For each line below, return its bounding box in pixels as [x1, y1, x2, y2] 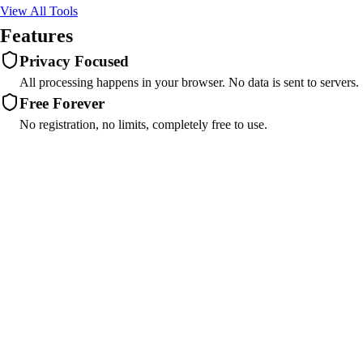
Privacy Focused [19, 53, 129, 70]
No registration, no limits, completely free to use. [19, 117, 267, 131]
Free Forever [19, 95, 105, 112]
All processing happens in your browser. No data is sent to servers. [19, 75, 359, 89]
